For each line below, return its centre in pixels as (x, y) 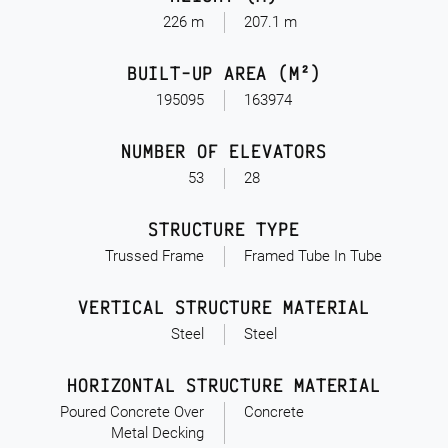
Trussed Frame (154, 256)
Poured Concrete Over (132, 412)
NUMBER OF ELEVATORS (224, 151)
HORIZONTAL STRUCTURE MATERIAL (224, 385)
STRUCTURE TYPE (224, 229)
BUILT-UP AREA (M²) (224, 73)
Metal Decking (157, 433)
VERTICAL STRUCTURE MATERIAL (224, 307)
